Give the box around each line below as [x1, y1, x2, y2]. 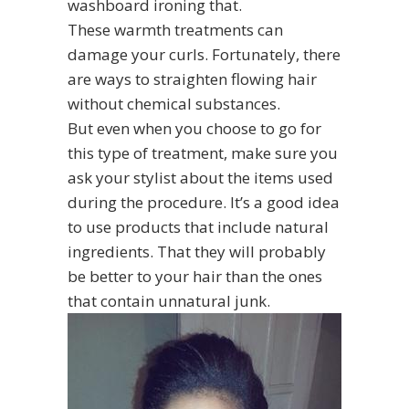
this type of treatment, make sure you [68, 142, 338, 163]
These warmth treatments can [68, 18, 283, 40]
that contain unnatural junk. [68, 289, 270, 311]
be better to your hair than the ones [68, 265, 322, 287]
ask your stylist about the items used [68, 166, 333, 188]
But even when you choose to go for [68, 117, 321, 139]
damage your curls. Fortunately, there [68, 43, 341, 65]
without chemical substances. [68, 92, 280, 114]
